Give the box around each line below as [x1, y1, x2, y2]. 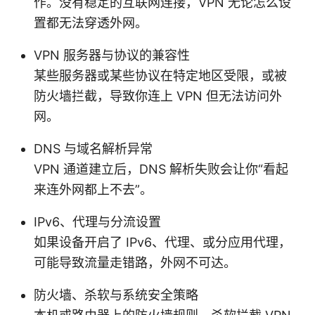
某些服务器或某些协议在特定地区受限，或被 [34, 67, 287, 83]
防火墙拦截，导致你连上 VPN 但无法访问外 [34, 88, 282, 103]
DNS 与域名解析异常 [34, 141, 153, 156]
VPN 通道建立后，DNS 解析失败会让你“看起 [34, 161, 288, 176]
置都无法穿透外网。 [34, 15, 148, 30]
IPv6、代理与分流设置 [34, 214, 161, 229]
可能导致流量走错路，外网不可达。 [34, 255, 236, 270]
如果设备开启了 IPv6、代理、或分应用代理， [34, 234, 291, 250]
